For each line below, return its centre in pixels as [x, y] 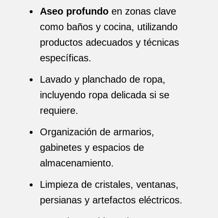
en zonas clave [142, 11]
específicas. [66, 58]
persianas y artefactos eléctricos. [111, 200]
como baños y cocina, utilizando [109, 27]
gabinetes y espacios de [92, 147]
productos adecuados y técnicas [109, 42]
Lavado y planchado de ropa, [103, 79]
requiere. [59, 110]
